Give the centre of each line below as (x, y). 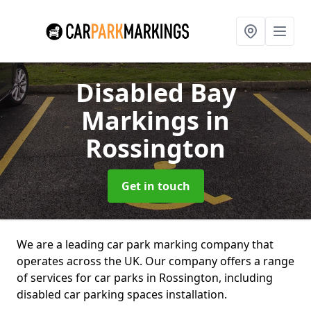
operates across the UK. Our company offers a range (155, 261)
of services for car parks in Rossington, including (145, 278)
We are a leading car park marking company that (145, 244)
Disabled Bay (155, 93)
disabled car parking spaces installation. (122, 294)
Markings (143, 120)
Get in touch (155, 186)
